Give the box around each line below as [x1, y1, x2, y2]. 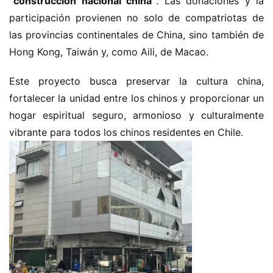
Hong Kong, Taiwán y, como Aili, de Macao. [9, 46, 208, 58]
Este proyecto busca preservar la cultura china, [9, 75, 264, 87]
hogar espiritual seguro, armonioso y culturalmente [9, 109, 264, 121]
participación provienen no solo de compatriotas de [9, 12, 264, 24]
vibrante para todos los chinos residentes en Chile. [9, 126, 243, 138]
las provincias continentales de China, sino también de [9, 29, 264, 41]
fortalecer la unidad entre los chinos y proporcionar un [9, 92, 264, 104]
